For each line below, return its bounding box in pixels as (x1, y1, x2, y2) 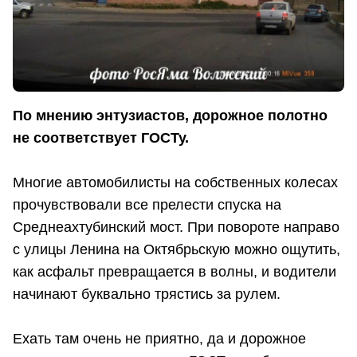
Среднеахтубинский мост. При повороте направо (13, 219, 339, 236)
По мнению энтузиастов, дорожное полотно (13, 108, 328, 124)
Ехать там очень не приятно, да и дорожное (13, 331, 306, 347)
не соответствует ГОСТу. (13, 130, 193, 147)
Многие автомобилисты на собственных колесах (13, 175, 338, 191)
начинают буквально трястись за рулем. (13, 286, 284, 303)
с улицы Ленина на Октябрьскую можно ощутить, (13, 241, 340, 258)
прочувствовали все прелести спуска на (13, 197, 281, 214)
